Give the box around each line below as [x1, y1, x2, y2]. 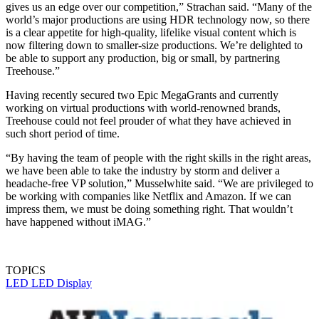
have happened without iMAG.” [6, 215, 151, 228]
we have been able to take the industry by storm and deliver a [6, 164, 280, 177]
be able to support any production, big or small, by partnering [6, 51, 280, 64]
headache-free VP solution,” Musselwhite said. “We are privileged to [6, 177, 313, 189]
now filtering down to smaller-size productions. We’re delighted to [6, 38, 303, 51]
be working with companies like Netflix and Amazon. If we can [6, 189, 291, 202]
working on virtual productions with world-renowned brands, [6, 101, 281, 114]
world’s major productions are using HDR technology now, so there [6, 13, 310, 26]
